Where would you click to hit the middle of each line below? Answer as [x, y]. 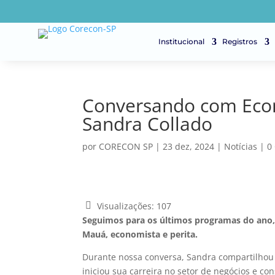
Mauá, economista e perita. [140, 234]
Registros [240, 41]
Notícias [241, 146]
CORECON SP [126, 146]
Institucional [181, 41]
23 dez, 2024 [189, 146]
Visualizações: [126, 206]
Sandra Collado [148, 124]
